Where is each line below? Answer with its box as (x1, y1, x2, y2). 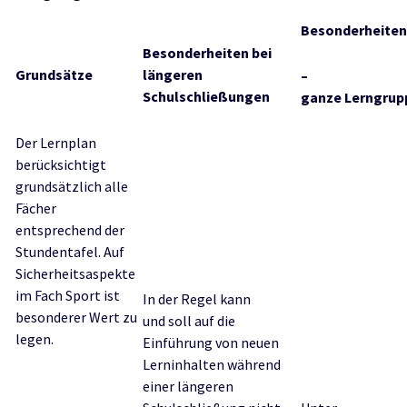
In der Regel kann (143, 290, 251, 308)
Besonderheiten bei (143, 44, 272, 62)
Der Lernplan (15, 134, 96, 152)
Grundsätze (15, 65, 93, 84)
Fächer (15, 199, 56, 217)
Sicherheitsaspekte (15, 264, 135, 283)
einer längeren (143, 377, 233, 395)
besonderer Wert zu (15, 308, 137, 326)
